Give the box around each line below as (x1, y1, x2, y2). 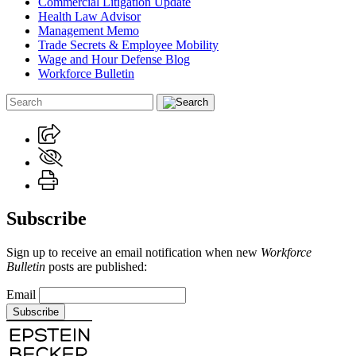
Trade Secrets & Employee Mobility (38, 37, 219, 52)
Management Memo (38, 23, 139, 37)
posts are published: (45, 260, 147, 274)
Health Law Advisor (38, 9, 141, 23)
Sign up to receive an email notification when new (6, 246, 261, 260)
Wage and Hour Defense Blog (38, 52, 190, 66)
